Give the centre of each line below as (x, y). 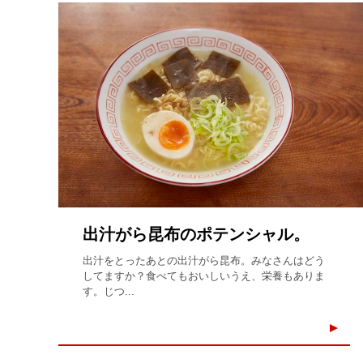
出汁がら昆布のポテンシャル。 (196, 234)
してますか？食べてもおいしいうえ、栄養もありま (204, 275)
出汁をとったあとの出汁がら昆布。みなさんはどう (204, 260)
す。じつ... (109, 291)
